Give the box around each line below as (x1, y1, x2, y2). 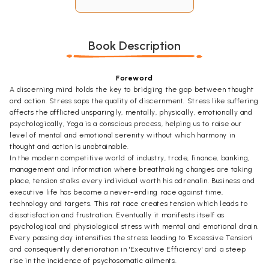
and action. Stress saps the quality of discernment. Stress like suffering (10, 96, 259, 105)
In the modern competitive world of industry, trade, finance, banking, (10, 153, 250, 162)
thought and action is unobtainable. (10, 142, 129, 151)
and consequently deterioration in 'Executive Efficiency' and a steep (10, 244, 246, 253)
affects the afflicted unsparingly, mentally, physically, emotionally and (10, 107, 253, 116)
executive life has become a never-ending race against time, (10, 187, 223, 196)
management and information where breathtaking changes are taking (10, 165, 253, 174)
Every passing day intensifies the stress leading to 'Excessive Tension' (10, 233, 253, 242)
